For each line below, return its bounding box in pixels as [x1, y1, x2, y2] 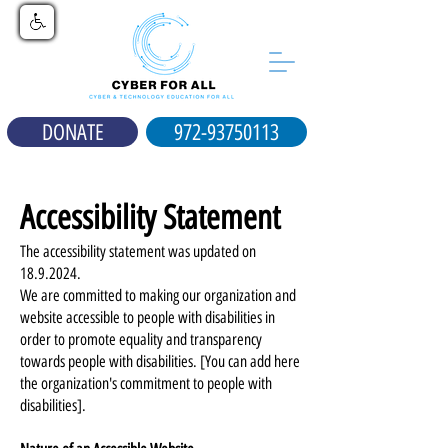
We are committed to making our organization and [20, 286, 296, 305]
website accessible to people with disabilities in [20, 308, 275, 327]
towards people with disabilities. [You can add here [20, 352, 300, 371]
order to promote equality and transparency [20, 330, 262, 349]
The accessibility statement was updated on [20, 242, 256, 261]
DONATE [41, 119, 104, 145]
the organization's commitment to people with [20, 374, 272, 393]
